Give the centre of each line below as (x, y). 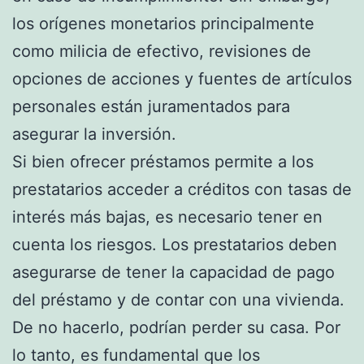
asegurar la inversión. (94, 134)
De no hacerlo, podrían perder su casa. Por (176, 327)
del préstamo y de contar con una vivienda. (178, 299)
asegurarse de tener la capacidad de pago (173, 272)
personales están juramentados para (151, 106)
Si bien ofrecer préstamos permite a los (163, 161)
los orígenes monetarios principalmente (163, 23)
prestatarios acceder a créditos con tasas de (182, 189)
